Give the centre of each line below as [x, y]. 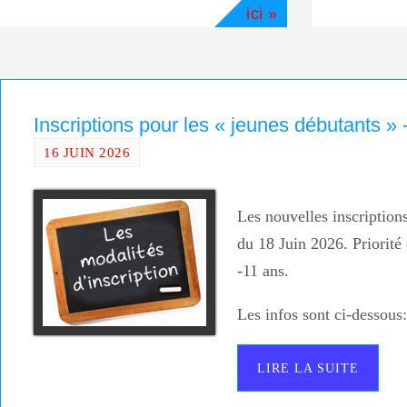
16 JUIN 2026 [87, 152]
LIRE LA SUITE [308, 368]
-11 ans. [263, 271]
